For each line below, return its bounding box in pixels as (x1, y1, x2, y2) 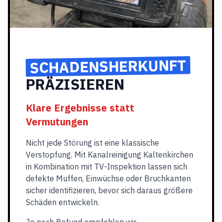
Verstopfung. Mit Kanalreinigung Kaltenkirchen (26, 150, 193, 160)
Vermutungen (26, 115, 88, 128)
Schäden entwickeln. (26, 197, 99, 207)
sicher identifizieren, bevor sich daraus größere (26, 185, 193, 195)
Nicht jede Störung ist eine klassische (26, 138, 159, 148)
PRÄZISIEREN (26, 74, 124, 94)
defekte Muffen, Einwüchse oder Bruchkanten (26, 173, 191, 183)
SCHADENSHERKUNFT (29, 55, 187, 77)
